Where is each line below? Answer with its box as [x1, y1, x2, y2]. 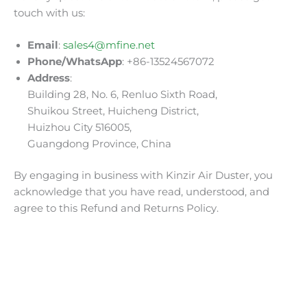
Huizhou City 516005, [27, 121, 132, 134]
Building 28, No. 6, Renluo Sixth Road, [27, 88, 217, 101]
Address [27, 72, 70, 85]
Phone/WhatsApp [27, 56, 122, 69]
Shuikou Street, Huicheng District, [27, 105, 199, 118]
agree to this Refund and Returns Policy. [14, 202, 219, 215]
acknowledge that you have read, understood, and [14, 186, 269, 199]
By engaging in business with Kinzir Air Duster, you [14, 169, 273, 182]
